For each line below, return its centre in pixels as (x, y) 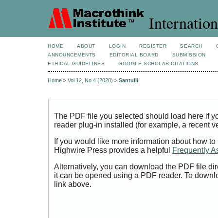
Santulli (128, 81)
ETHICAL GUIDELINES (76, 64)
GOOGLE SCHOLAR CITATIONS (158, 64)
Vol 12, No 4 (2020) (90, 81)
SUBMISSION (189, 55)
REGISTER (153, 46)
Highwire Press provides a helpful (113, 150)
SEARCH (191, 46)
